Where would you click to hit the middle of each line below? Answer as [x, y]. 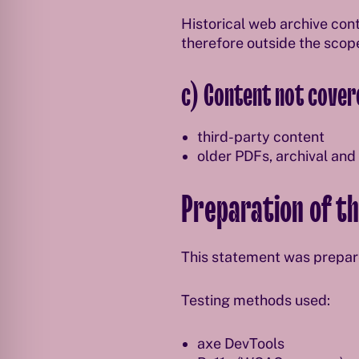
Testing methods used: [255, 300]
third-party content [260, 137]
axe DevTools [240, 343]
